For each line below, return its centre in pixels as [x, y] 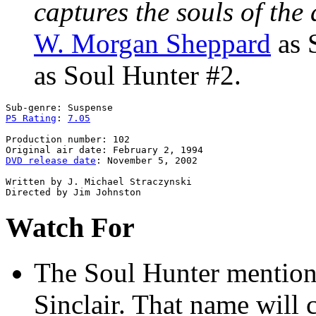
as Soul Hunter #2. [138, 75]
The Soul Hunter [127, 273]
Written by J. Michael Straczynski [99, 181]
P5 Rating [31, 118]
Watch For [70, 227]
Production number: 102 [68, 139]
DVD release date [51, 160]
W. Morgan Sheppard [152, 43]
